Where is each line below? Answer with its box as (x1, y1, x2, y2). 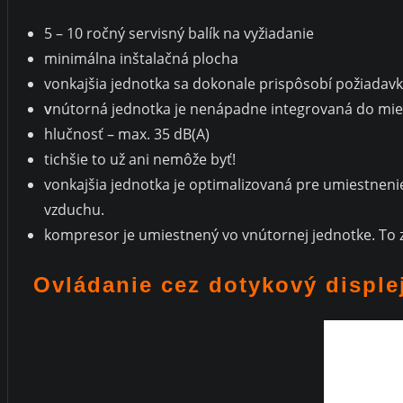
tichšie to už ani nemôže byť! (44, 148, 236, 169)
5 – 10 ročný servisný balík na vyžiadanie (44, 22, 314, 43)
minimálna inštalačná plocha (44, 48, 238, 68)
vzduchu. (44, 199, 104, 219)
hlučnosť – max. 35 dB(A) (44, 123, 210, 144)
